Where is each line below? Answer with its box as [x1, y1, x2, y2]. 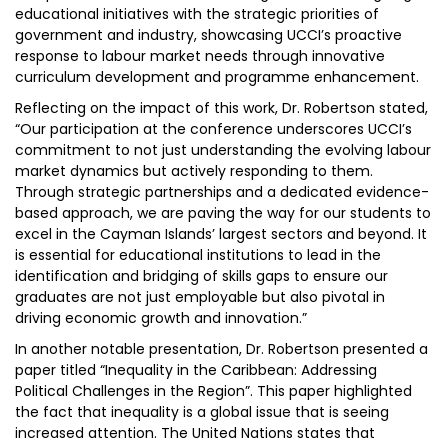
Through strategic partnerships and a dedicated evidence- [15, 182, 429, 202]
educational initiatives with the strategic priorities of [15, 4, 379, 24]
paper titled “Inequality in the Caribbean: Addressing [15, 360, 377, 380]
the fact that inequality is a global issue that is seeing [15, 402, 389, 422]
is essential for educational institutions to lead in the [15, 245, 381, 265]
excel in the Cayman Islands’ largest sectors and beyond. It [15, 224, 427, 244]
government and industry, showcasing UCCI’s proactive [15, 25, 402, 45]
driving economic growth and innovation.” [15, 308, 307, 328]
